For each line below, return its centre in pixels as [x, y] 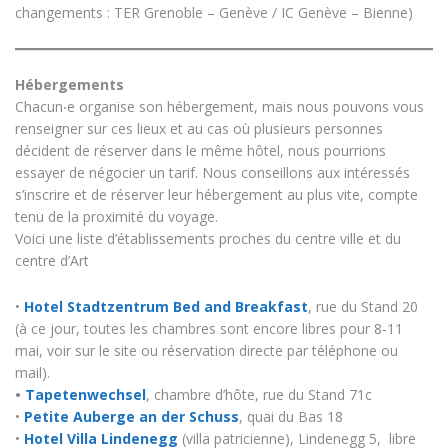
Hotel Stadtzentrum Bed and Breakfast [166, 306]
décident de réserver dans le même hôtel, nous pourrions [200, 150]
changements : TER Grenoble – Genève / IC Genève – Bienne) [214, 12]
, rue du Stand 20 [363, 306]
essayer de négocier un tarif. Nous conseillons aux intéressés [212, 172]
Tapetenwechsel [85, 394]
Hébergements [75, 84]
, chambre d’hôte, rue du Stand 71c [259, 394]
